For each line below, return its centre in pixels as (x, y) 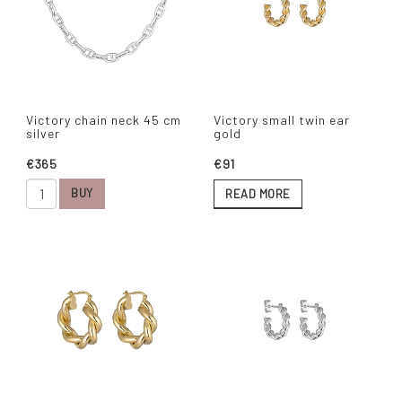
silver (43, 133)
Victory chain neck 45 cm (104, 119)
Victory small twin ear (282, 119)
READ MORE (258, 193)
